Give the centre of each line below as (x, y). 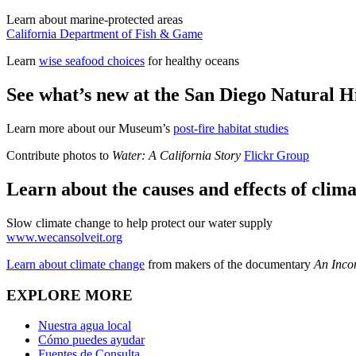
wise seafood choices (92, 61)
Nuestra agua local (85, 326)
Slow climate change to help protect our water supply (139, 222)
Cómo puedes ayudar (91, 340)
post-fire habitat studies (231, 129)
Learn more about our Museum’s (90, 129)
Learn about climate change (75, 264)
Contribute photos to (59, 156)
